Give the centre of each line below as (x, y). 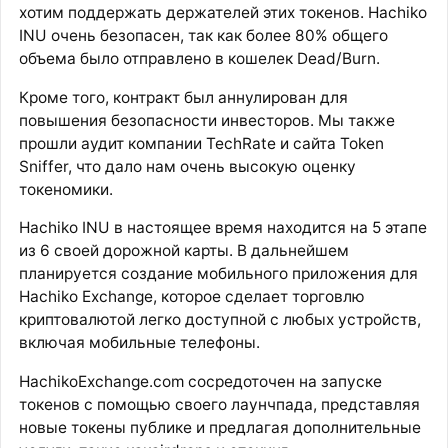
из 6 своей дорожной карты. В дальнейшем (183, 251)
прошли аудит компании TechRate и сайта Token (201, 143)
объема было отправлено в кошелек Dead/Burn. (199, 59)
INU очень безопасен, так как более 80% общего (203, 36)
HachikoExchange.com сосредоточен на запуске (200, 381)
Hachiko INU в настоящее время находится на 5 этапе (222, 228)
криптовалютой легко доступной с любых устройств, (219, 320)
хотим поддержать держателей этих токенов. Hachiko (222, 13)
